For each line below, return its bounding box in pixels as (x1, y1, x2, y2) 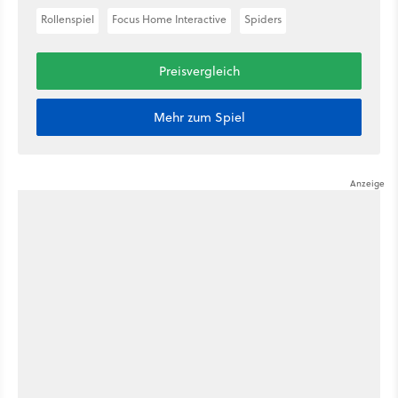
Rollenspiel (41, 12, 94, 28)
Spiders (244, 12, 282, 28)
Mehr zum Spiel (153, 108, 245, 127)
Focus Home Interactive (112, 12, 227, 28)
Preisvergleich (158, 62, 240, 81)
